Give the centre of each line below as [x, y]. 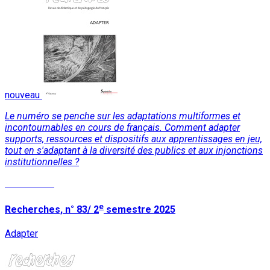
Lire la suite [30, 183]
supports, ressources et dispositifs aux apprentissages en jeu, [133, 139]
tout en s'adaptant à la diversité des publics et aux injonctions [134, 151]
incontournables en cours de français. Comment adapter [122, 128]
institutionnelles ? [42, 162]
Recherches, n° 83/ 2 [52, 209]
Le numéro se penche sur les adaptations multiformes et [123, 116]
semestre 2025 [140, 209]
